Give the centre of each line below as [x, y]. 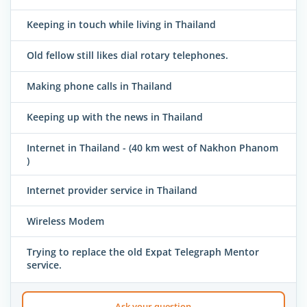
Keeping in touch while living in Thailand [121, 25]
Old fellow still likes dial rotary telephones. [127, 56]
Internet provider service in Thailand [112, 190]
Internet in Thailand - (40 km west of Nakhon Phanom [152, 148]
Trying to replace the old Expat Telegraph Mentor [143, 251]
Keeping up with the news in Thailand [115, 117]
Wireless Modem [65, 221]
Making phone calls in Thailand [99, 86]
